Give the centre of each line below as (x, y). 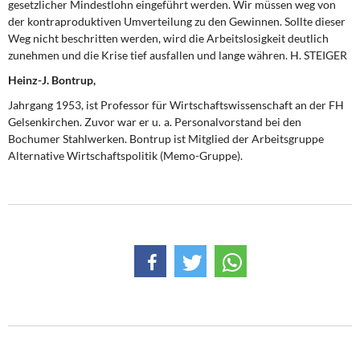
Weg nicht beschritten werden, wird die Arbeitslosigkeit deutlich (168, 38)
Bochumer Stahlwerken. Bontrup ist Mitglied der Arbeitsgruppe (166, 139)
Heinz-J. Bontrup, (52, 80)
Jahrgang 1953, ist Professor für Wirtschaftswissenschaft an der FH (176, 105)
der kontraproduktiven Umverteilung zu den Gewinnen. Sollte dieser (177, 21)
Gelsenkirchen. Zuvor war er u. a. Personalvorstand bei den (155, 122)
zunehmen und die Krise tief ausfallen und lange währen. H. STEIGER (178, 55)
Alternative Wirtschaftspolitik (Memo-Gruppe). (125, 155)
